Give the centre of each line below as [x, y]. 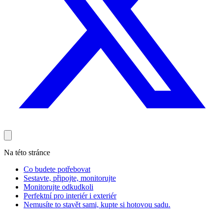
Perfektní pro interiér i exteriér [70, 196]
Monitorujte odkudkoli [58, 187]
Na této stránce [27, 153]
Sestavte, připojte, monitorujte [70, 178]
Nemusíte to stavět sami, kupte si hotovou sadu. [97, 205]
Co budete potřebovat [57, 169]
